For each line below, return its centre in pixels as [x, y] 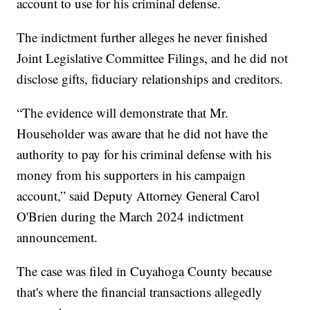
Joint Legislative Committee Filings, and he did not [153, 58]
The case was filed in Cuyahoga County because [145, 271]
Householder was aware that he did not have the [143, 134]
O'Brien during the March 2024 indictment [130, 217]
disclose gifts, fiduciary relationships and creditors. [150, 79]
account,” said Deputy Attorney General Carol [138, 196]
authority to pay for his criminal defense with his [144, 154]
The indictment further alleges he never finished [143, 37]
